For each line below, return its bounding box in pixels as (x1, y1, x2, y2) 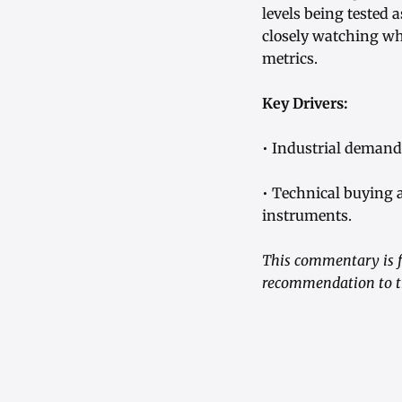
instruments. (262, 206, 352, 225)
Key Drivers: (262, 94, 348, 113)
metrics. (262, 49, 318, 68)
